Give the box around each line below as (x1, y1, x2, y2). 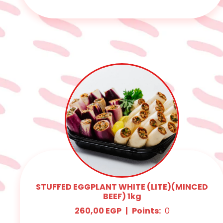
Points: (131, 205, 161, 217)
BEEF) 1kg (103, 191, 141, 203)
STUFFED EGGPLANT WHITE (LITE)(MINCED (36, 181, 209, 193)
